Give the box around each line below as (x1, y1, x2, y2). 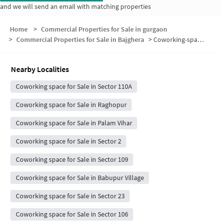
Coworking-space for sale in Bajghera (153, 35, 197, 44)
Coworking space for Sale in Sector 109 (15, 155, 128, 164)
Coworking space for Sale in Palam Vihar (15, 118, 132, 128)
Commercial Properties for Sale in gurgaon (40, 25, 167, 34)
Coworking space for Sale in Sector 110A (15, 82, 132, 91)
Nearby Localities (11, 64, 69, 74)
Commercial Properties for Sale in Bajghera (16, 35, 145, 44)
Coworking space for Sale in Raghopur (15, 100, 127, 110)
